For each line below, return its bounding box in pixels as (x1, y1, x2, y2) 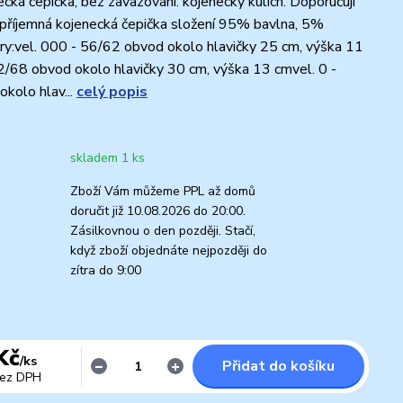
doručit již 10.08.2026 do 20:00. (70, 201, 246, 219)
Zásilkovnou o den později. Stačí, (70, 221, 255, 239)
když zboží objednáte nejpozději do (70, 241, 267, 259)
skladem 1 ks (70, 148, 145, 166)
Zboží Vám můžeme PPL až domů (70, 182, 255, 200)
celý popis (76, 81, 148, 102)
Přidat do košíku (222, 355, 336, 376)
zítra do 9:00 (70, 261, 141, 279)
